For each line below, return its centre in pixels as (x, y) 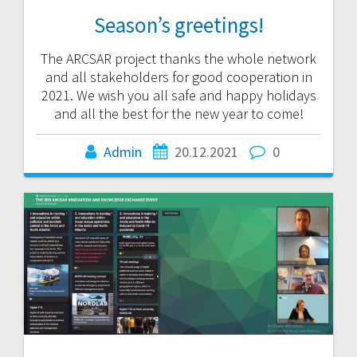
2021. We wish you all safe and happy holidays (178, 96)
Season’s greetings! (178, 25)
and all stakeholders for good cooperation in (178, 77)
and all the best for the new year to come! (178, 114)
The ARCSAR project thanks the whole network (178, 59)
